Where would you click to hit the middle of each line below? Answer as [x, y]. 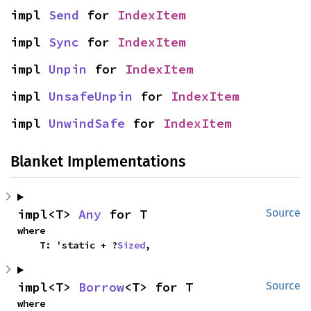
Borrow [101, 287]
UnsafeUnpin [91, 96]
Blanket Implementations [98, 162]
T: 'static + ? [78, 245]
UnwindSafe [87, 124]
